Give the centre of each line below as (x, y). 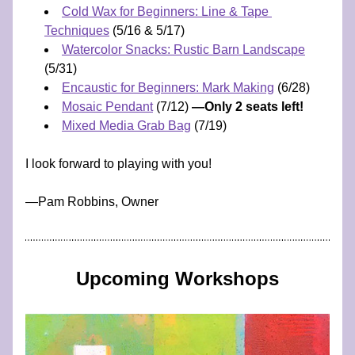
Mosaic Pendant (107, 107)
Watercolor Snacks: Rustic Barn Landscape (183, 50)
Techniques (77, 31)
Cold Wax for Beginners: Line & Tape (165, 11)
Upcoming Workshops (177, 279)
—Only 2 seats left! (248, 107)
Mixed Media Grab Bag (126, 126)
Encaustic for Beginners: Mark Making (168, 88)
